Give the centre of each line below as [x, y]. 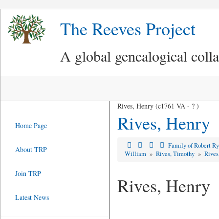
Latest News [32, 197]
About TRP [31, 149]
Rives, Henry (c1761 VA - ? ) [158, 106]
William [136, 154]
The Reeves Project [128, 28]
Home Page [31, 125]
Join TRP [28, 173]
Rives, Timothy [176, 154]
